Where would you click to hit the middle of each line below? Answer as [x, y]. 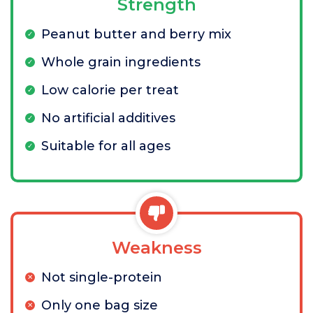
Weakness [156, 248]
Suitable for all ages [106, 146]
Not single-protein [102, 277]
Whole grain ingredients [121, 62]
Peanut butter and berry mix [136, 34]
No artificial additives [108, 118]
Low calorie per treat [110, 90]
